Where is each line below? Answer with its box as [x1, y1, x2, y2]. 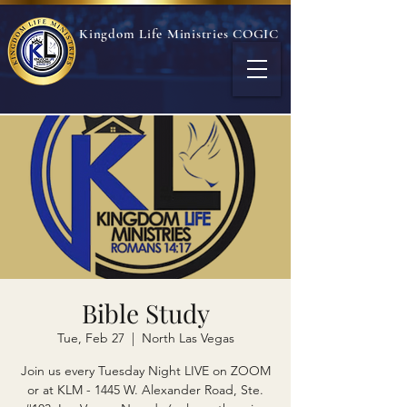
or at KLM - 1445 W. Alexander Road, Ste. [27, 382, 263, 398]
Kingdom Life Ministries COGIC [79, 25, 279, 42]
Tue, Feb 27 [56, 330, 124, 346]
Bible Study [81, 296, 210, 330]
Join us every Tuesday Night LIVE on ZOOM [20, 362, 271, 379]
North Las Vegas [141, 330, 234, 346]
